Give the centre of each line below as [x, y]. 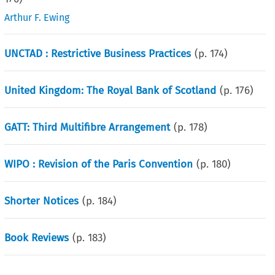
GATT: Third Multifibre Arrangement [87, 127]
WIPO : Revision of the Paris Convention [99, 164]
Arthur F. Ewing [37, 17]
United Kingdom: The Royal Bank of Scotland [110, 90]
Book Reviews [37, 238]
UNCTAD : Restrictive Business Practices [98, 53]
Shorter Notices [42, 201]
